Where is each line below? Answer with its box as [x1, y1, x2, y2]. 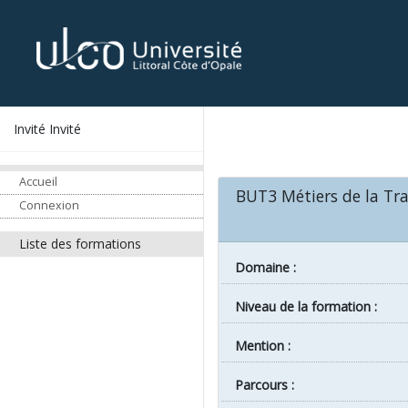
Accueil [19, 174, 57, 190]
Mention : [246, 337, 291, 355]
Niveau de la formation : [244, 298, 377, 316]
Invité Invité [14, 119, 81, 138]
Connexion [19, 198, 79, 214]
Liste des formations [19, 235, 141, 253]
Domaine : [244, 259, 296, 277]
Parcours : [242, 376, 294, 394]
